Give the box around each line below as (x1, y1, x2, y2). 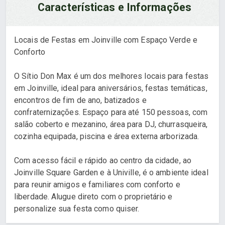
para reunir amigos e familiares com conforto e (14, 180, 180, 189)
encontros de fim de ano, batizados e (14, 95, 147, 105)
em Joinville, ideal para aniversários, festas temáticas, (14, 83, 207, 93)
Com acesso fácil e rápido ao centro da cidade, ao (14, 156, 191, 165)
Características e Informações (38, 1, 191, 14)
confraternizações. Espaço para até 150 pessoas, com (14, 107, 208, 117)
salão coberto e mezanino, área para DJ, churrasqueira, (14, 120, 208, 129)
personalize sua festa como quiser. (14, 204, 140, 213)
